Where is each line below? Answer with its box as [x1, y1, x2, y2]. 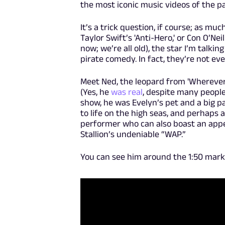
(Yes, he [80, 86, 111, 97]
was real [111, 86, 143, 97]
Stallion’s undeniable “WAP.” [80, 129, 186, 139]
